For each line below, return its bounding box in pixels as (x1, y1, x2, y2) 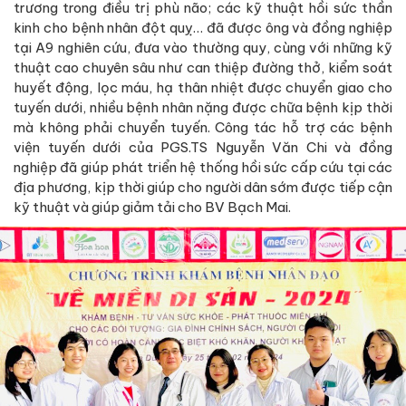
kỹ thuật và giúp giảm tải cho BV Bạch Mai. (14, 198, 291, 216)
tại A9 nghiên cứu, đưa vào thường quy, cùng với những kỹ (14, 38, 392, 56)
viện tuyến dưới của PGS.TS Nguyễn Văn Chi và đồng (14, 138, 392, 156)
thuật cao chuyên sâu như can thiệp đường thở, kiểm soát (14, 58, 392, 76)
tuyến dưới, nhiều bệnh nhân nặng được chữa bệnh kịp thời (14, 98, 392, 116)
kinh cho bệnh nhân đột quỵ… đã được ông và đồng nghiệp (14, 18, 392, 36)
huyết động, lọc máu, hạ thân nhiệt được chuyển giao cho (14, 78, 392, 96)
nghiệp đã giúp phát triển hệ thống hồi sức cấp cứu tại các (14, 158, 392, 176)
